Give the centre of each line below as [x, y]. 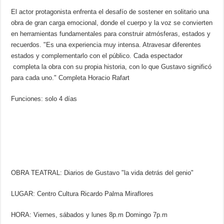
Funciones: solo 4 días [44, 98]
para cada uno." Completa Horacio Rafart [70, 77]
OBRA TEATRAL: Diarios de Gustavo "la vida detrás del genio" [103, 172]
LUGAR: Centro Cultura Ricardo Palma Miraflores [83, 193]
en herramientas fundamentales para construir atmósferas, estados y [111, 33]
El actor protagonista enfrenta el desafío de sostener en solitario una [110, 11]
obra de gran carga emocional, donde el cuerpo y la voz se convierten [112, 22]
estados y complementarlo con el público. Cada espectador [97, 55]
